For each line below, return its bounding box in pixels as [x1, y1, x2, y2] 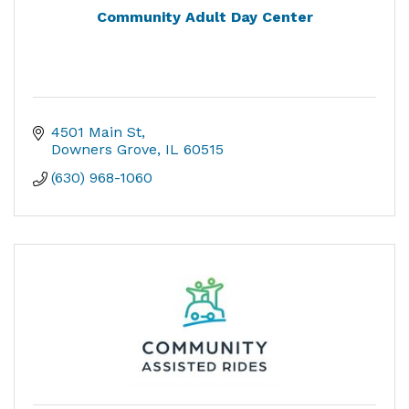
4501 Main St [51, 122, 142, 141]
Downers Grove [51, 140, 157, 158]
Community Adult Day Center [96, 7, 313, 26]
